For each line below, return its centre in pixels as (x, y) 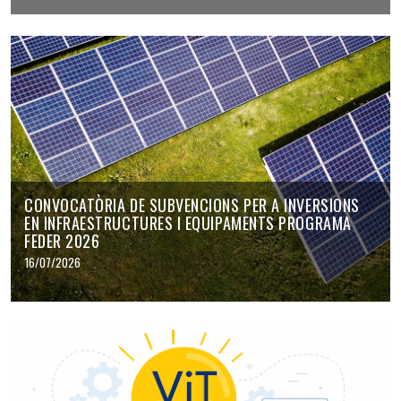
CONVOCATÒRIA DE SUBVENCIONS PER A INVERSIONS (192, 205)
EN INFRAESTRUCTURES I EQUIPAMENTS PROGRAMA (188, 222)
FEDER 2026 (62, 240)
